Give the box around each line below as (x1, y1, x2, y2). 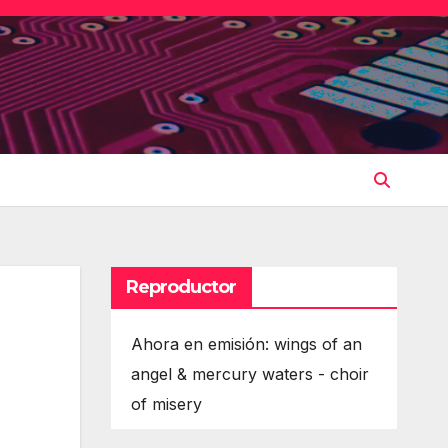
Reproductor (125, 275, 237, 298)
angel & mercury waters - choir (130, 363, 369, 384)
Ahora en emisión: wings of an (130, 333, 362, 354)
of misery (130, 393, 202, 414)
